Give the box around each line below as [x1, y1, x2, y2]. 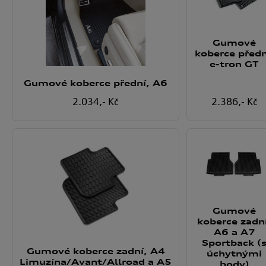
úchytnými [207, 248, 262, 259]
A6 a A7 [213, 227, 255, 237]
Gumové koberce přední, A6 [24, 77, 167, 88]
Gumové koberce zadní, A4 [26, 246, 165, 256]
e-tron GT [210, 58, 259, 69]
